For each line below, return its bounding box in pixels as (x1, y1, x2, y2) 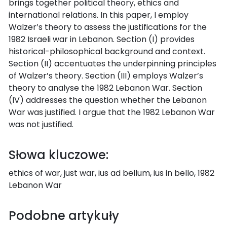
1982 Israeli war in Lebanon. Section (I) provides (9, 33, 195, 45)
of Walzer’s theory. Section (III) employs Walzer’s (9, 69, 203, 82)
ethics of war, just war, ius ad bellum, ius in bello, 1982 (9, 167, 214, 179)
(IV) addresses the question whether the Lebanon (9, 94, 207, 106)
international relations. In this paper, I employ (9, 9, 188, 21)
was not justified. (9, 118, 73, 130)
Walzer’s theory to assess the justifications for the (9, 21, 207, 33)
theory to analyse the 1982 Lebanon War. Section (9, 82, 202, 94)
